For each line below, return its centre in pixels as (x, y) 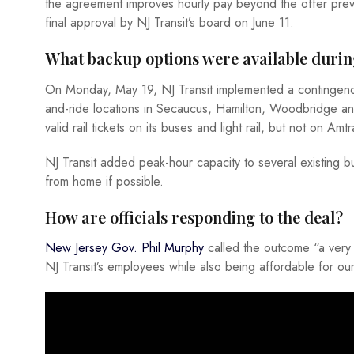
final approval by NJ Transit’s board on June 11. (169, 23)
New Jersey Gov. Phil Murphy (124, 248)
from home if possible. (104, 181)
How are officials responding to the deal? (194, 217)
